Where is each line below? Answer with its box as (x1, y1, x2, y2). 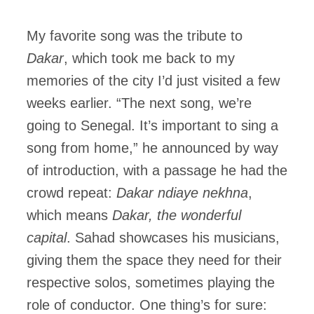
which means (27, 207, 112, 224)
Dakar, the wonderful (112, 207, 241, 224)
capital (27, 230, 67, 246)
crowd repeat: (27, 185, 116, 201)
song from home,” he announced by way (27, 140, 278, 156)
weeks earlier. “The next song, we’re (27, 95, 252, 111)
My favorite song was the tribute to (27, 28, 243, 44)
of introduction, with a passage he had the (27, 163, 287, 179)
